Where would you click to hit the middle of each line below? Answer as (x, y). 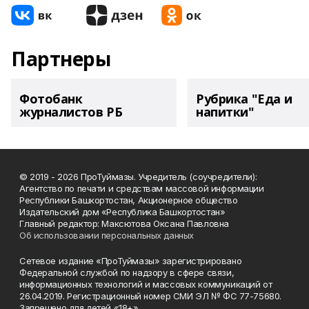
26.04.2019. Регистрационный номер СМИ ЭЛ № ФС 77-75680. (150, 296)
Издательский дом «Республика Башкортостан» (122, 212)
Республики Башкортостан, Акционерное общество (129, 200)
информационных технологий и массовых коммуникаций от (146, 284)
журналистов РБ (71, 112)
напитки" (225, 112)
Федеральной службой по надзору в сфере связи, (127, 272)
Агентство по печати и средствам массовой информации (142, 188)
